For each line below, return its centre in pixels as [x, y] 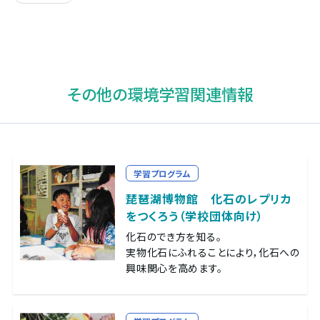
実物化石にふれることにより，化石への [213, 252]
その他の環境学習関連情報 [160, 93]
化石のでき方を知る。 [174, 237]
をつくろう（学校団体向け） [195, 216]
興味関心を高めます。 [174, 268]
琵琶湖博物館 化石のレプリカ [209, 199]
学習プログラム [162, 174]
